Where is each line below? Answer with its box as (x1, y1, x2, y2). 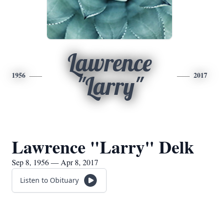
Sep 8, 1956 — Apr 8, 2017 (12, 157, 98, 167)
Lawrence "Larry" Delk (12, 134, 194, 159)
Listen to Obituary (20, 175, 79, 185)
